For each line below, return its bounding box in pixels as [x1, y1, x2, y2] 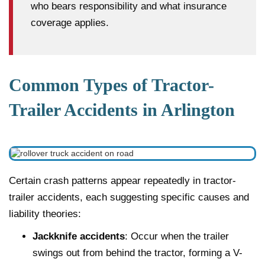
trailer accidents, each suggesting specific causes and [9, 191, 249, 203]
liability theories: [9, 208, 81, 219]
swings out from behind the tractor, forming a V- [33, 247, 243, 258]
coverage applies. [31, 17, 109, 28]
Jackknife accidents [33, 230, 125, 242]
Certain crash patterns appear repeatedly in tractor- [9, 174, 236, 186]
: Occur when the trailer [125, 230, 229, 242]
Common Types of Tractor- [9, 75, 214, 95]
